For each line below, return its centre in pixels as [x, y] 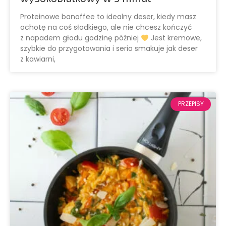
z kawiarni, [38, 59]
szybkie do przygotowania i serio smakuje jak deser [109, 49]
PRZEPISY [191, 104]
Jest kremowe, [175, 38]
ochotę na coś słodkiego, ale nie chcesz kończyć [106, 27]
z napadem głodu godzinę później [80, 38]
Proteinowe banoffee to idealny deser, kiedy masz [108, 17]
